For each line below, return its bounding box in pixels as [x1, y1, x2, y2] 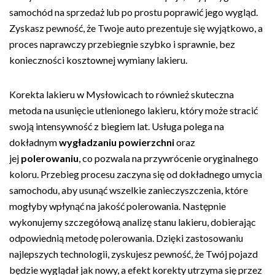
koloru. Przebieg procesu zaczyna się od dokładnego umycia [9, 168, 262, 180]
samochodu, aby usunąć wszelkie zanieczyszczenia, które [9, 184, 248, 196]
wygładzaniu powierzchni [59, 136, 174, 148]
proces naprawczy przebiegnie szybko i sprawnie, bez [9, 38, 235, 50]
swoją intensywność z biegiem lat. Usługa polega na [9, 120, 224, 132]
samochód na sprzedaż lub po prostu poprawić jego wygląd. [9, 6, 258, 18]
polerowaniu [21, 152, 79, 164]
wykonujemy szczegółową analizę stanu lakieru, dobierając [9, 216, 256, 228]
